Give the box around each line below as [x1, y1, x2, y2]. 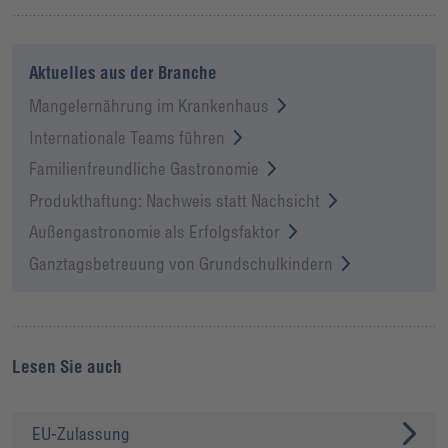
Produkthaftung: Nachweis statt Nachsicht [29, 189, 320, 211]
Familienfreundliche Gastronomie [29, 158, 259, 180]
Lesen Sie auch [12, 356, 122, 377]
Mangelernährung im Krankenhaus [29, 95, 269, 117]
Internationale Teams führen [29, 126, 225, 148]
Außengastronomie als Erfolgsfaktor [29, 221, 280, 243]
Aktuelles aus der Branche [29, 62, 217, 84]
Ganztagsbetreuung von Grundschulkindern [29, 252, 333, 274]
